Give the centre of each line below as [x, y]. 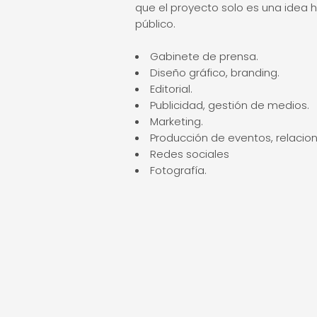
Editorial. [172, 89]
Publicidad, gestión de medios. [230, 105]
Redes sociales [190, 154]
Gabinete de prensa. [204, 56]
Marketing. [177, 121]
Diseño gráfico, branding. [215, 73]
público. [156, 24]
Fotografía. [179, 170]
